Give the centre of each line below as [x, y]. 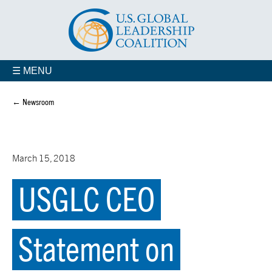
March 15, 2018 [44, 158]
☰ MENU [32, 71]
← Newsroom [33, 102]
